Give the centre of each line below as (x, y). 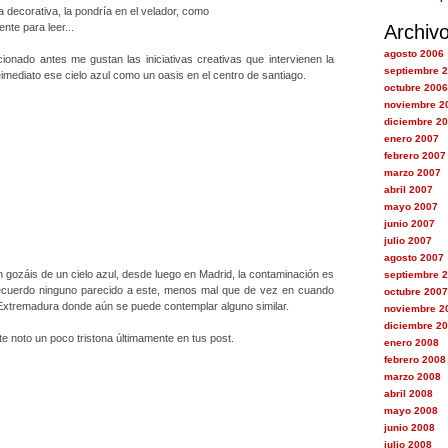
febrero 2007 (414, 155)
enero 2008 (411, 342)
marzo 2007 (412, 172)
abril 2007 (408, 189)
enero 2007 (411, 138)
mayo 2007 (410, 206)
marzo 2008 (412, 376)
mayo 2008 (410, 410)
